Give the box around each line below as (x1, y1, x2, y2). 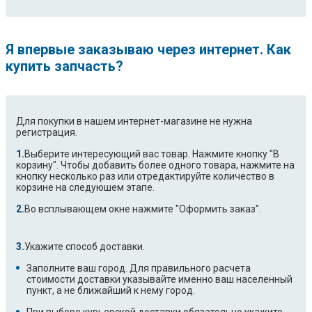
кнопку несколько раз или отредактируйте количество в (16, 171, 274, 182)
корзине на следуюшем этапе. (16, 182, 155, 194)
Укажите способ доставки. (24, 241, 145, 253)
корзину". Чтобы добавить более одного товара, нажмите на (16, 159, 295, 171)
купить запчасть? (6, 58, 123, 75)
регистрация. (16, 127, 77, 139)
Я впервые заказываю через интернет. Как (6, 41, 291, 58)
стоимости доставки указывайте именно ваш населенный (26, 274, 292, 286)
